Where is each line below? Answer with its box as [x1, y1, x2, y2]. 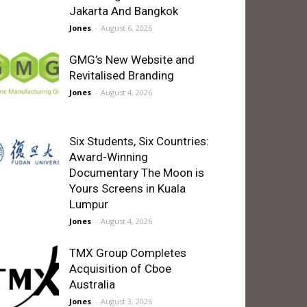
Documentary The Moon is [69, 166, 204, 180]
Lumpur [69, 197, 108, 211]
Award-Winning [69, 150, 148, 164]
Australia [69, 278, 115, 291]
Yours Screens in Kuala [69, 182, 186, 195]
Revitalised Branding [69, 69, 174, 82]
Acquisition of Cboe [69, 262, 171, 275]
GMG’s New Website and [69, 53, 195, 66]
